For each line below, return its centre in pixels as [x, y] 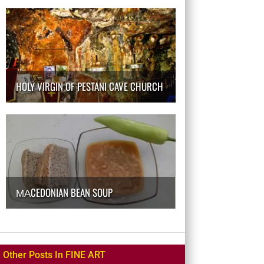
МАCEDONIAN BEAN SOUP [64, 192]
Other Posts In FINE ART [54, 255]
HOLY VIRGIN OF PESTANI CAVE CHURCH [89, 86]
